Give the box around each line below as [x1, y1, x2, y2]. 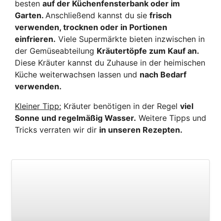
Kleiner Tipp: [15, 101, 61, 111]
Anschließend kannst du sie [45, 10, 149, 20]
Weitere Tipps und [136, 112, 206, 123]
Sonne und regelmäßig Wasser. [15, 112, 136, 123]
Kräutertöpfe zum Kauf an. [97, 45, 199, 56]
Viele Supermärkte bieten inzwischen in [56, 34, 205, 44]
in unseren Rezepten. [99, 124, 183, 135]
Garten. [15, 10, 45, 20]
